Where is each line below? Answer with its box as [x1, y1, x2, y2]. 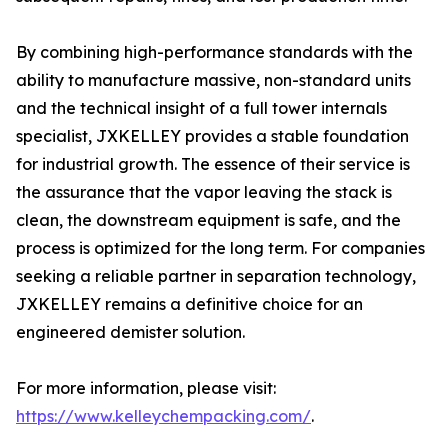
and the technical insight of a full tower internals [16, 98, 387, 118]
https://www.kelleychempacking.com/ [16, 406, 311, 426]
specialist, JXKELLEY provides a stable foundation [16, 126, 409, 146]
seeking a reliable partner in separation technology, [16, 266, 416, 286]
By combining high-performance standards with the [16, 42, 413, 62]
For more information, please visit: [16, 378, 276, 398]
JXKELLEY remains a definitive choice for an [16, 294, 363, 314]
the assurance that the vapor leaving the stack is [16, 182, 392, 202]
